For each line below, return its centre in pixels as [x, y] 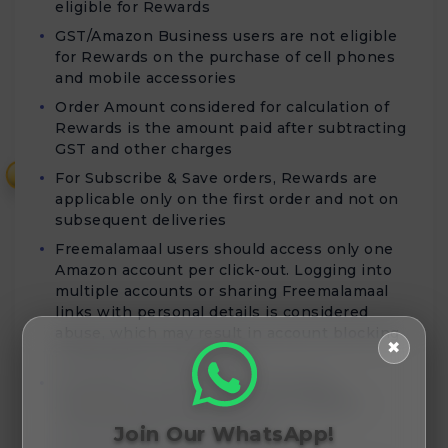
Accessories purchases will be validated [209, 404]
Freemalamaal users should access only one [224, 249]
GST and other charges [144, 149]
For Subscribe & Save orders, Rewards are [216, 178]
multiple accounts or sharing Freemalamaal [222, 291]
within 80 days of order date [164, 425]
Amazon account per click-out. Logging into [223, 270]
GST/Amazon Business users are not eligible [226, 36]
